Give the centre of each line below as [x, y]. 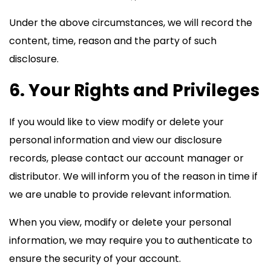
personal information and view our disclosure [116, 140]
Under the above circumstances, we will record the [131, 23]
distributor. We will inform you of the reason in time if [133, 176]
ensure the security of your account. [95, 259]
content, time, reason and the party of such [113, 41]
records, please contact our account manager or [126, 158]
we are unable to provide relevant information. [120, 194]
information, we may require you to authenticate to [131, 240]
